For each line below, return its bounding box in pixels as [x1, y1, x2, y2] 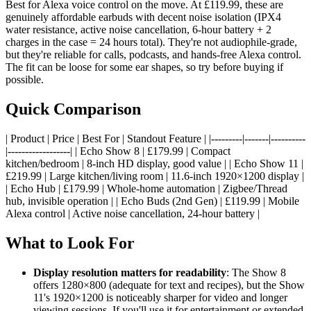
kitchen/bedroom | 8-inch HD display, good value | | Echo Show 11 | [6, 158, 303, 170]
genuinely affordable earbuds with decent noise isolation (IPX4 [6, 11, 281, 24]
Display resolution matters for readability [33, 266, 226, 278]
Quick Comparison [6, 100, 141, 119]
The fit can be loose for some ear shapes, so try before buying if [6, 61, 283, 74]
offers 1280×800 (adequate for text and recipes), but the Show [33, 278, 305, 291]
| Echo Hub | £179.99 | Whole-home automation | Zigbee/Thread [6, 183, 287, 195]
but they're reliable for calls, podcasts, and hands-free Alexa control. [6, 49, 301, 61]
